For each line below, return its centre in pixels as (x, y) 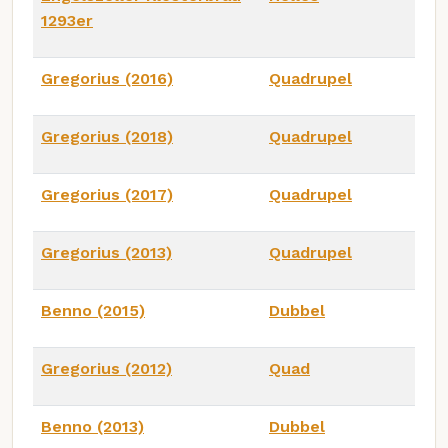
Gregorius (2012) (106, 368)
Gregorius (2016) (107, 78)
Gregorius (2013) (106, 252)
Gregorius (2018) (107, 136)
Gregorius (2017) (107, 194)
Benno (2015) (93, 310)
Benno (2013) (92, 426)
